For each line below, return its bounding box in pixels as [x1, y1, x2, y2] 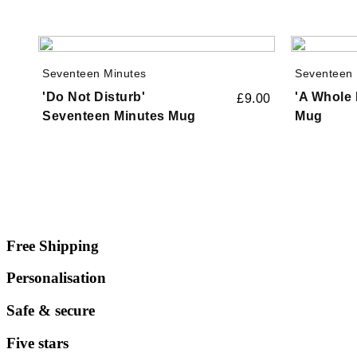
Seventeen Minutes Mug [42, 108, 196, 123]
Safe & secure [6, 302, 95, 320]
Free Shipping [6, 237, 99, 254]
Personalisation [6, 269, 106, 287]
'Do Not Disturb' [42, 89, 145, 104]
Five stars [6, 334, 69, 351]
